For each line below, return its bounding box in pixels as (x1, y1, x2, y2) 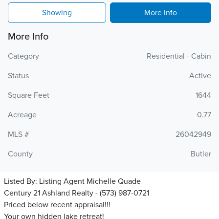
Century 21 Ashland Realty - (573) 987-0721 (4, 188, 149, 198)
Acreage (8, 110, 37, 120)
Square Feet (8, 90, 49, 100)
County (8, 149, 33, 159)
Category (8, 51, 39, 61)
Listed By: (4, 176, 39, 186)
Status (8, 71, 29, 81)
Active (189, 71, 211, 81)
